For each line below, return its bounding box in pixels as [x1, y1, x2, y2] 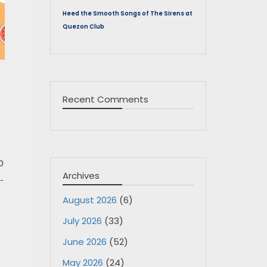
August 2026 [62, 194, 117, 206]
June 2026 [62, 235, 107, 248]
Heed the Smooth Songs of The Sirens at [62, 9, 193, 18]
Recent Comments [62, 93, 148, 105]
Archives [62, 169, 100, 182]
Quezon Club [62, 22, 104, 31]
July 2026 [62, 215, 102, 227]
